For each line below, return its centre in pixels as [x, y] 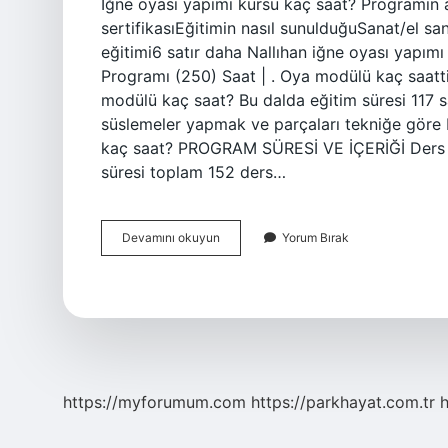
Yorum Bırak [315, 237]
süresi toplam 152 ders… [193, 172]
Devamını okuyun [171, 237]
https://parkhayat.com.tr [343, 402]
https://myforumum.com [154, 402]
